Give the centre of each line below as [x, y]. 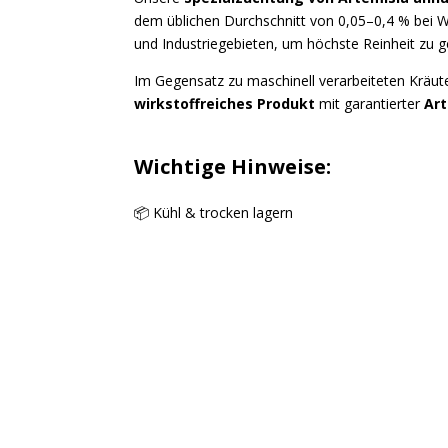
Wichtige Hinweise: [233, 167]
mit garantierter [370, 104]
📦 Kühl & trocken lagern [214, 213]
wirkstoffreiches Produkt [225, 104]
